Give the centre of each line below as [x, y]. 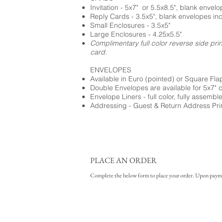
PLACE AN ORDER [123, 160]
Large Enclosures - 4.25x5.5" [136, 34]
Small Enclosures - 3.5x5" [130, 25]
